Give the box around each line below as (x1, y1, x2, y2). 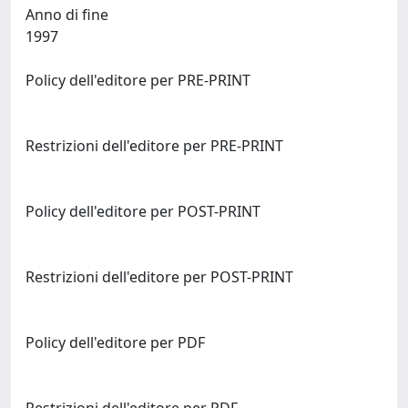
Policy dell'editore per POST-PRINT (25, 201, 260, 221)
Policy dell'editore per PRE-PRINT (25, 70, 250, 90)
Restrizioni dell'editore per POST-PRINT (25, 267, 293, 287)
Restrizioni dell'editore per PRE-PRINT (25, 136, 283, 156)
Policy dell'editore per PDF (25, 332, 205, 352)
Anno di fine (25, 5, 108, 25)
